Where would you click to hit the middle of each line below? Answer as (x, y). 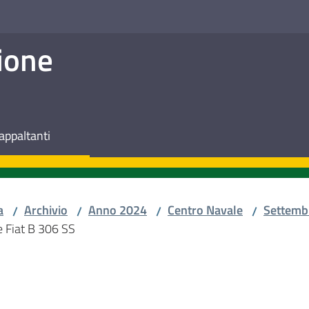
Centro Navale (205, 210)
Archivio (46, 210)
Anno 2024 (118, 210)
